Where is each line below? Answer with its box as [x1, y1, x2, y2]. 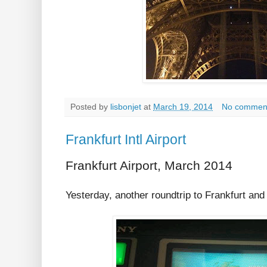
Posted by [70, 103, 110, 112]
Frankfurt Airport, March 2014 [66, 159, 232, 173]
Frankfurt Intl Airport [66, 132, 186, 148]
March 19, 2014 [153, 103, 213, 112]
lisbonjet [110, 103, 141, 112]
